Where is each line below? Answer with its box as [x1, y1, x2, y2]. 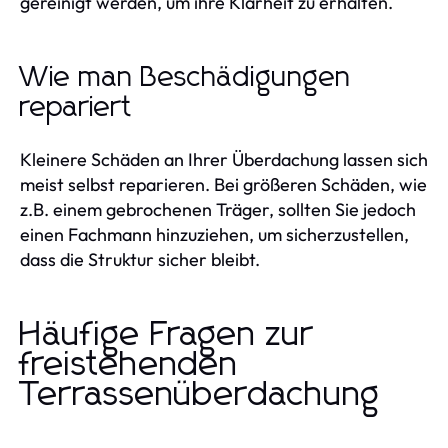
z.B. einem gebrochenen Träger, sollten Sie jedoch [20, 197, 416, 221]
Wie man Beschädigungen [20, 63, 351, 92]
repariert [20, 93, 133, 122]
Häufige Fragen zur [20, 317, 314, 352]
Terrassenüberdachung [20, 377, 380, 412]
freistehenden [20, 347, 238, 382]
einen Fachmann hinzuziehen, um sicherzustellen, [20, 222, 409, 246]
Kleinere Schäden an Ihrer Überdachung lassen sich [20, 147, 428, 171]
